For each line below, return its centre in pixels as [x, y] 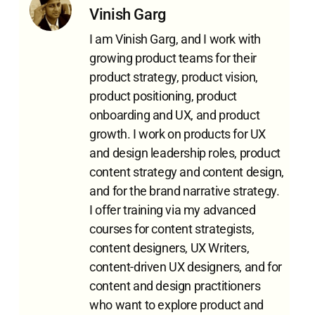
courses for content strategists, [172, 229]
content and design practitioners [175, 285]
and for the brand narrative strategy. [185, 191]
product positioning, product [163, 96]
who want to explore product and [176, 304]
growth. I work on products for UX [178, 134]
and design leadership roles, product [185, 153]
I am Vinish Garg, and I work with [175, 39]
